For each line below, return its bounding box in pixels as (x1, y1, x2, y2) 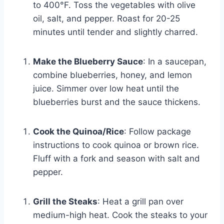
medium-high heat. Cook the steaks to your (33, 209, 207, 220)
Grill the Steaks (33, 196, 97, 206)
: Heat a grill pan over (97, 196, 183, 206)
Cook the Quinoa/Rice (33, 126, 124, 136)
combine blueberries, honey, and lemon (33, 69, 192, 80)
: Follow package (124, 126, 191, 136)
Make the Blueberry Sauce (33, 56, 143, 66)
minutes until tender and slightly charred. (33, 26, 198, 37)
